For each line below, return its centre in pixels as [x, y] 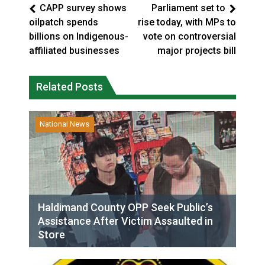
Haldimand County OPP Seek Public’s [125, 207]
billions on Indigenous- [79, 36]
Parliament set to [188, 8]
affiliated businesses [74, 51]
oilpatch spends [64, 22]
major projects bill [197, 51]
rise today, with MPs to [187, 22]
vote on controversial [190, 36]
